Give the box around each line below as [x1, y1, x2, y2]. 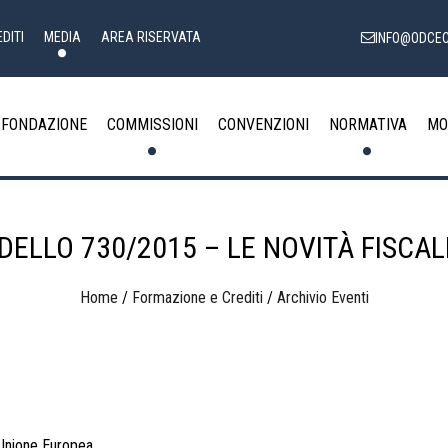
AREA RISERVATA [101, 29, 201, 45]
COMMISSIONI [107, 115, 198, 135]
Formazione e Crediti [131, 288, 263, 308]
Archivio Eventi [276, 288, 369, 308]
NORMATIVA [329, 115, 407, 135]
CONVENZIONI [218, 115, 309, 135]
